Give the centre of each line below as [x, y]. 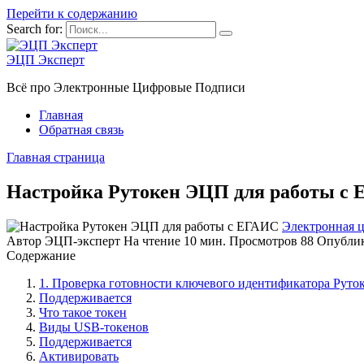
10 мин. [203, 240]
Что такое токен [83, 312]
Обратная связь [81, 130]
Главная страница [56, 157]
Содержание [41, 255]
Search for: [35, 29]
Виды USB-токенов [94, 327]
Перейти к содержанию [72, 13]
